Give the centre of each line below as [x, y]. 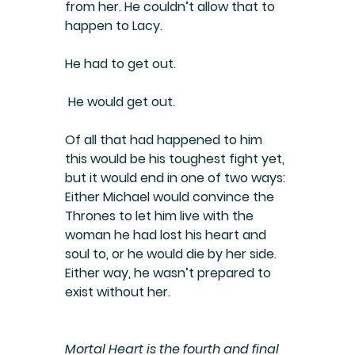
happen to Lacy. [114, 25]
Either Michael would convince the [171, 197]
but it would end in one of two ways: [177, 177]
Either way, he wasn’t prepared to [170, 273]
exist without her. [118, 292]
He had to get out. [120, 63]
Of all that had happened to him [165, 139]
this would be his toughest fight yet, [176, 158]
